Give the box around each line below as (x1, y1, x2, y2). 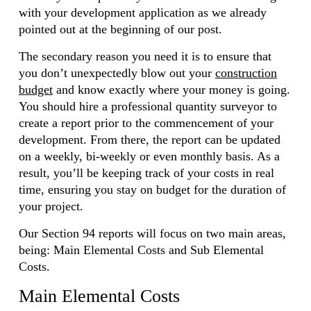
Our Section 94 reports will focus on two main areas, (18, 226, 286, 240)
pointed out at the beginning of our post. (18, 22, 222, 36)
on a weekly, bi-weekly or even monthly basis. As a (18, 149, 280, 163)
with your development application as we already (18, 6, 267, 19)
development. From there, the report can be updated (18, 133, 280, 146)
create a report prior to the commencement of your (18, 116, 274, 130)
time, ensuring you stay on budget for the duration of (18, 183, 286, 196)
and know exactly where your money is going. (52, 83, 290, 96)
